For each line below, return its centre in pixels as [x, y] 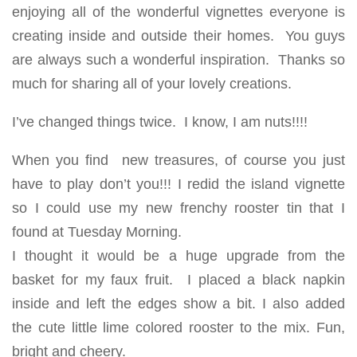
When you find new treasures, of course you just [178, 160]
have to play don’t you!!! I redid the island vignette [178, 184]
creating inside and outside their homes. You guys [178, 36]
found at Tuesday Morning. [97, 232]
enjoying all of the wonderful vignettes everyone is [178, 12]
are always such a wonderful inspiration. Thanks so [178, 60]
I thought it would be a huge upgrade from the [178, 256]
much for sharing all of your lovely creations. [152, 84]
